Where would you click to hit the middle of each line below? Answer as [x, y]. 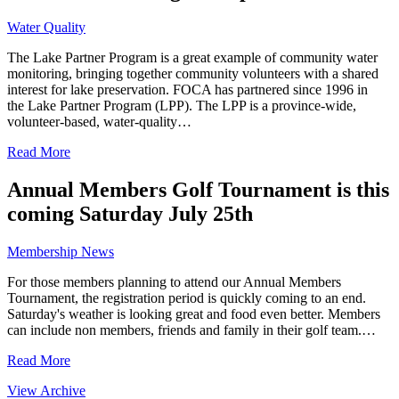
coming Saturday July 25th [130, 214]
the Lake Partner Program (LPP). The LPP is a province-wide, [182, 106]
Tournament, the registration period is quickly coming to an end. [187, 298]
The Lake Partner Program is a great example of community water [192, 58]
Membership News [61, 252]
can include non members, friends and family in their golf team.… [191, 330]
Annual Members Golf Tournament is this [198, 190]
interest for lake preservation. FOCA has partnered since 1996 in [187, 90]
